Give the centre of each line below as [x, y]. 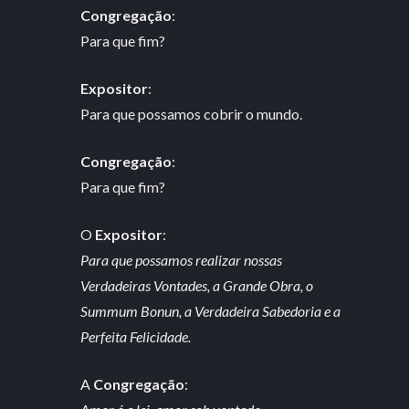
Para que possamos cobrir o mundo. [192, 113]
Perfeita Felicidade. [136, 336]
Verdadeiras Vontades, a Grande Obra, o [197, 285]
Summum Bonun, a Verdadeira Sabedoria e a [211, 310]
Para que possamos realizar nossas [182, 259]
